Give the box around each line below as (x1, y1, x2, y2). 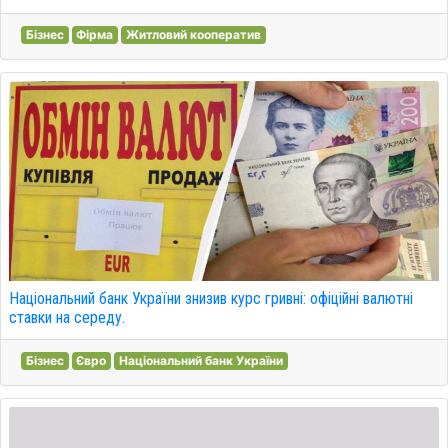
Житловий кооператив (125, 27, 261, 42)
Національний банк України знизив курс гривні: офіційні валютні (9, 289, 413, 308)
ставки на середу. (9, 308, 125, 327)
